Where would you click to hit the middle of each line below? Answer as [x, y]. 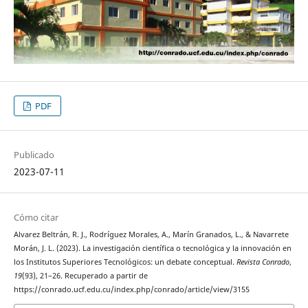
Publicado [34, 155]
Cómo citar [36, 218]
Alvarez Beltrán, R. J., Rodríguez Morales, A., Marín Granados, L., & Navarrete [151, 235]
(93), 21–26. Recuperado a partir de [85, 276]
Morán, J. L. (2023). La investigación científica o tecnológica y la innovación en [152, 249]
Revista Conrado [263, 262]
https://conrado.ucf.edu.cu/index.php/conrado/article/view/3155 [131, 290]
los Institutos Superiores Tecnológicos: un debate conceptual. [125, 262]
